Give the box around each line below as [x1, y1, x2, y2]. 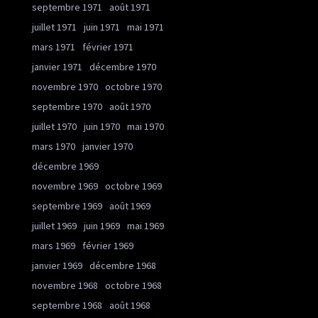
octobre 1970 [105, 80, 162, 93]
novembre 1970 [32, 80, 98, 93]
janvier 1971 [32, 60, 82, 73]
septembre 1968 [32, 299, 102, 312]
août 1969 [109, 199, 150, 212]
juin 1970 [84, 120, 120, 133]
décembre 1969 [32, 160, 99, 172]
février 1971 [82, 40, 133, 53]
